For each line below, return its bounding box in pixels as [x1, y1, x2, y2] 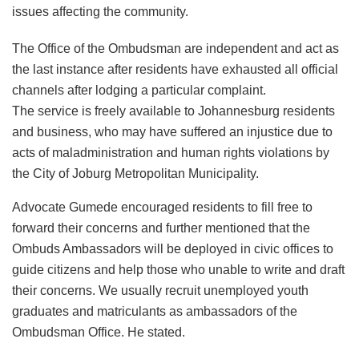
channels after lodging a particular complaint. [12, 83, 266, 98]
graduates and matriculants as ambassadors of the [12, 305, 297, 319]
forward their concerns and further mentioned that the [12, 221, 310, 236]
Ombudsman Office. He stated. [12, 325, 185, 340]
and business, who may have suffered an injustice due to [12, 125, 333, 139]
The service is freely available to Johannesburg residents [12, 104, 335, 119]
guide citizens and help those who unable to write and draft [12, 263, 345, 277]
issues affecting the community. [12, 5, 188, 19]
